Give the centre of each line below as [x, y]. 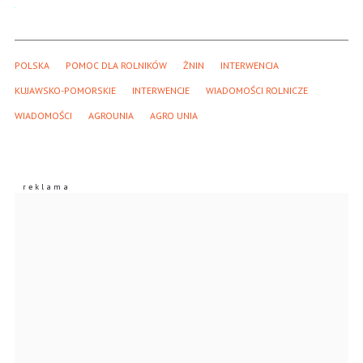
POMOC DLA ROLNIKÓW [116, 66]
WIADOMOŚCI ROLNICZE [257, 91]
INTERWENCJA [250, 66]
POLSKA [32, 66]
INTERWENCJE [161, 91]
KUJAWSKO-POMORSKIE [65, 91]
